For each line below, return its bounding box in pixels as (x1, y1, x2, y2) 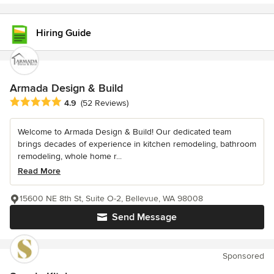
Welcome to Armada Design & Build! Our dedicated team (18, 127, 231, 138)
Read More (18, 166, 61, 177)
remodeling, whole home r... (18, 151, 122, 162)
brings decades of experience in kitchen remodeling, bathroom (18, 139, 256, 150)
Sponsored (223, 251, 264, 262)
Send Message (112, 211, 177, 224)
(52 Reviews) (81, 98, 128, 109)
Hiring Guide (36, 27, 91, 39)
